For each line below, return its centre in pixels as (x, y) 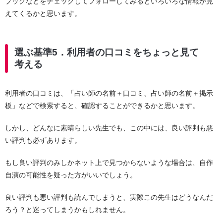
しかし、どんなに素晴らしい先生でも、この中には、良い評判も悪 (109, 128)
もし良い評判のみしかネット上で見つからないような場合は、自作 (109, 163)
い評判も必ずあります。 (43, 140)
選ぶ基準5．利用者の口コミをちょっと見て (107, 52)
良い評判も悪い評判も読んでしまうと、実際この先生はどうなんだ (109, 197)
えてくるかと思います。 (43, 13)
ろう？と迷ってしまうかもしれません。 (67, 210)
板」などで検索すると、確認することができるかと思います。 (102, 106)
